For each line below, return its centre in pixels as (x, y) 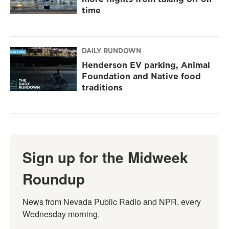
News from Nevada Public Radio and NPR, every (112, 202)
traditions (102, 88)
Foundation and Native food (141, 76)
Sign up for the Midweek (105, 157)
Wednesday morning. (61, 214)
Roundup (54, 179)
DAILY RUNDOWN (111, 51)
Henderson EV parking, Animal (146, 65)
